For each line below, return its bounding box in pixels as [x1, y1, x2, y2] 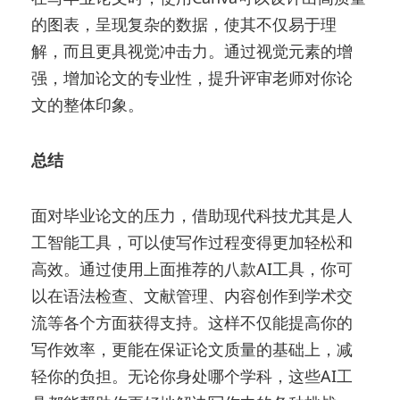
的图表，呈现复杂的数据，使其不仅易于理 [31, 12, 337, 35]
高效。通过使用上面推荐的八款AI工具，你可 [31, 257, 354, 279]
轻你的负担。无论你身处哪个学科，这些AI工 [31, 364, 354, 387]
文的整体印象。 [31, 93, 145, 115]
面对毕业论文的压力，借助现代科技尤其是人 [31, 204, 354, 226]
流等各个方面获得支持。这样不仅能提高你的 [31, 311, 354, 333]
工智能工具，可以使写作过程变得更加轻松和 [31, 230, 354, 253]
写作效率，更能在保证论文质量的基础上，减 [31, 337, 354, 360]
